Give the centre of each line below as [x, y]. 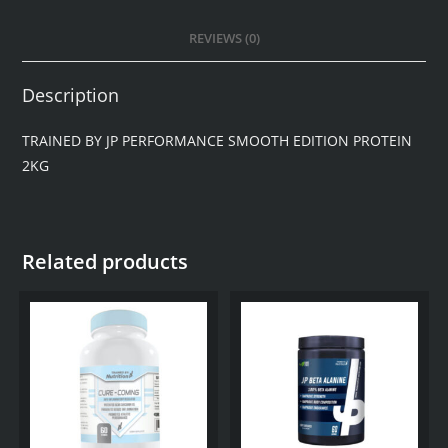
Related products [105, 261]
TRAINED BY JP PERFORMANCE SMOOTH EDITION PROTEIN [217, 140]
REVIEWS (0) [224, 38]
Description [71, 95]
